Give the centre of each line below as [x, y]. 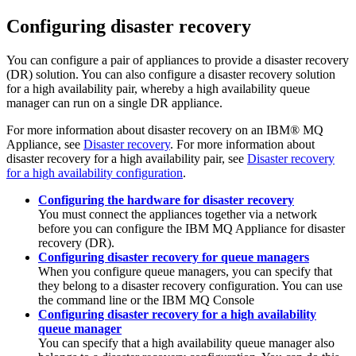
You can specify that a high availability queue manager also [186, 342]
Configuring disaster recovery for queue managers [174, 257]
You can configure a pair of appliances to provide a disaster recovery [178, 60]
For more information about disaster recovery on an [136, 130]
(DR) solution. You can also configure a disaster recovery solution [171, 74]
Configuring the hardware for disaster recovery [166, 199]
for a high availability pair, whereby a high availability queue [158, 88]
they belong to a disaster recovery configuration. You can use [190, 285]
